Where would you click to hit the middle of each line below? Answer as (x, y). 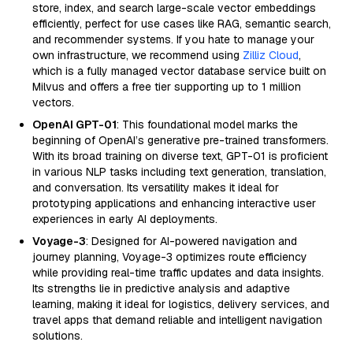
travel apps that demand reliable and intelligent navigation (177, 320)
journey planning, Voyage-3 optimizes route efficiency (170, 257)
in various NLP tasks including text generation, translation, (179, 172)
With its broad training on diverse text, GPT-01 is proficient (180, 156)
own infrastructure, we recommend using (137, 55)
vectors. (53, 102)
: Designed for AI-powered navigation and (191, 241)
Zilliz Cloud (271, 55)
